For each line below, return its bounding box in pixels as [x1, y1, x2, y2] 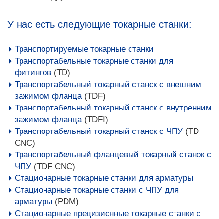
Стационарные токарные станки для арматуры [15, 174, 193, 183]
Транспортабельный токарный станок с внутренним [15, 103, 212, 112]
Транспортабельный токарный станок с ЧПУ [15, 127, 183, 136]
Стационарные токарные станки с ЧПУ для [15, 185, 179, 195]
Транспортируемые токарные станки [15, 44, 153, 54]
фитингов [15, 68, 51, 77]
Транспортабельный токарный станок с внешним [15, 80, 201, 89]
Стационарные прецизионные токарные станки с [15, 209, 201, 218]
